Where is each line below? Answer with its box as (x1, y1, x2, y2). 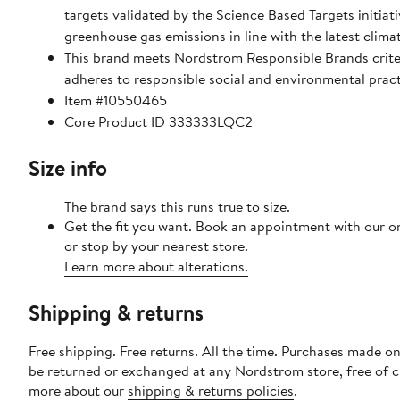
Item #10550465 (64, 90, 167, 111)
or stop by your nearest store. (64, 236, 248, 256)
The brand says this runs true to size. (64, 196, 290, 217)
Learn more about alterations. (64, 256, 248, 277)
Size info (29, 153, 107, 184)
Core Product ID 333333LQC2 (64, 112, 253, 132)
